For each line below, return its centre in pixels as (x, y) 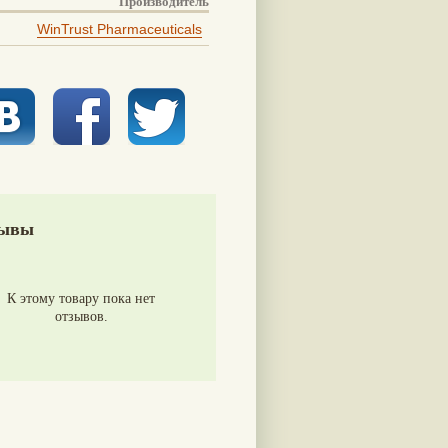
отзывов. (81, 316)
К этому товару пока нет (81, 298)
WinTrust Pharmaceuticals (119, 28)
